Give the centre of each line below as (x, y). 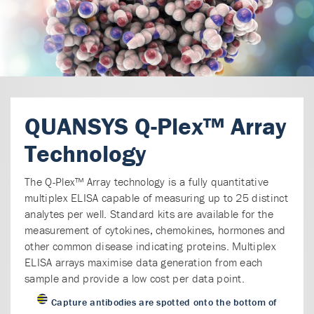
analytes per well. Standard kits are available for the (149, 213)
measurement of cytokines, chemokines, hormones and (155, 230)
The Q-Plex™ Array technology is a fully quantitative (147, 181)
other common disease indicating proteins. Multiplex (150, 246)
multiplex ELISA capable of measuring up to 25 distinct (156, 197)
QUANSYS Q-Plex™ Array (156, 125)
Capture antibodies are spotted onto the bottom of (164, 302)
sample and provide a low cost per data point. (135, 278)
